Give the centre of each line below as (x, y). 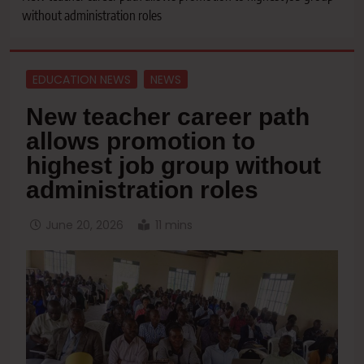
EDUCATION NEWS (82, 79)
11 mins (174, 225)
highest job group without (173, 166)
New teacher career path (168, 117)
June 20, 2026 (84, 225)
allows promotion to (141, 141)
